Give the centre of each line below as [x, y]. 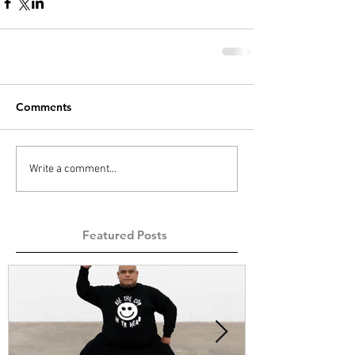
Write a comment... [73, 169]
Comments [44, 107]
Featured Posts [125, 235]
